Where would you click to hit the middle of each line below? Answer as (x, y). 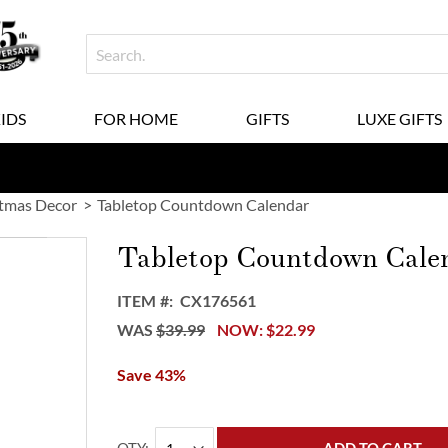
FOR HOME (135, 118)
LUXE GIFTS (399, 118)
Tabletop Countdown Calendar (203, 204)
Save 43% (152, 374)
